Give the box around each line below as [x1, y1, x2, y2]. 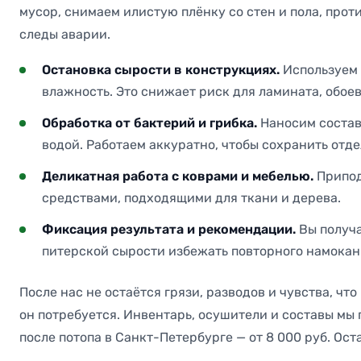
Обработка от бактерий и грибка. [42, 114, 257, 131]
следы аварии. [19, 26, 110, 42]
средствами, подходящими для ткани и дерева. [42, 189, 341, 205]
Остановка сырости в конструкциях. [42, 61, 280, 77]
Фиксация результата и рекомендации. [42, 221, 296, 237]
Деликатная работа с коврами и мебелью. [42, 168, 313, 184]
